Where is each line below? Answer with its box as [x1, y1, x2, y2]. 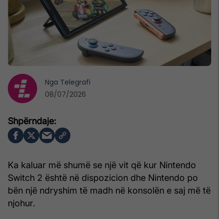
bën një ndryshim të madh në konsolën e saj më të [8, 185, 211, 196]
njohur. [8, 197, 35, 208]
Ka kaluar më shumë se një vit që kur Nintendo [8, 159, 196, 170]
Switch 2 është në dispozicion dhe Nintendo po [8, 172, 198, 183]
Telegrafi [60, 77, 90, 87]
